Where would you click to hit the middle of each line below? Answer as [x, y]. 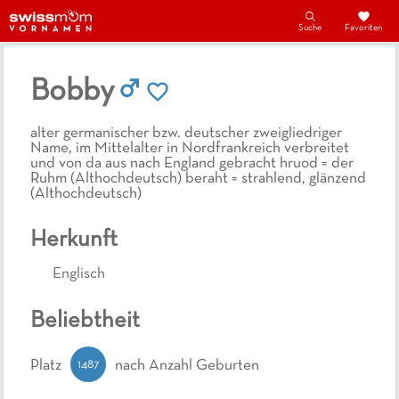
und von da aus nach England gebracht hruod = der [192, 164]
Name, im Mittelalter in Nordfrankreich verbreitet [190, 149]
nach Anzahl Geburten [187, 366]
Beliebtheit [85, 322]
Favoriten [363, 28]
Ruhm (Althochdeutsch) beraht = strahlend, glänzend [198, 179]
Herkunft [74, 240]
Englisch [79, 274]
